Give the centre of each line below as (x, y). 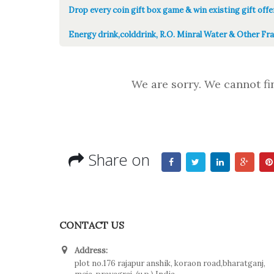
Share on (119, 160)
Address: (91, 250)
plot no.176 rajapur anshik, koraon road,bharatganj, (170, 263)
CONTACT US (92, 225)
